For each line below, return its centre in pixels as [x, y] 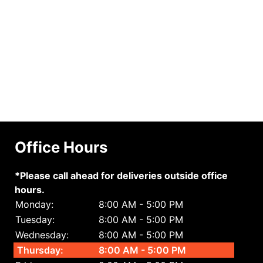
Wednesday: [42, 235]
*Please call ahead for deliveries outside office [122, 176]
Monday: [35, 205]
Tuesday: [35, 220]
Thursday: [41, 250]
